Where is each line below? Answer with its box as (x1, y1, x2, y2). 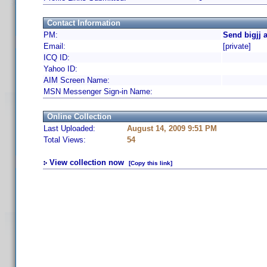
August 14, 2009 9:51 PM (127, 124, 217, 133)
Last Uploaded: (44, 124, 95, 133)
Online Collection (47, 112, 111, 121)
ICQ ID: (44, 53, 70, 62)
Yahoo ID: (44, 64, 77, 73)
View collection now (49, 158, 124, 167)
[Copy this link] (129, 160, 172, 166)
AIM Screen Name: (44, 76, 110, 85)
